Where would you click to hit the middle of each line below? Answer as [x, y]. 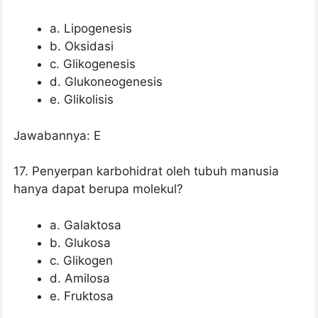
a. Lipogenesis [91, 29]
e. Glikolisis [82, 100]
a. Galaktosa [86, 225]
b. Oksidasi [82, 46]
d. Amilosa [80, 278]
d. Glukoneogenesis [106, 82]
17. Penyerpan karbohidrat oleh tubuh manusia [146, 171]
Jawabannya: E [57, 135]
